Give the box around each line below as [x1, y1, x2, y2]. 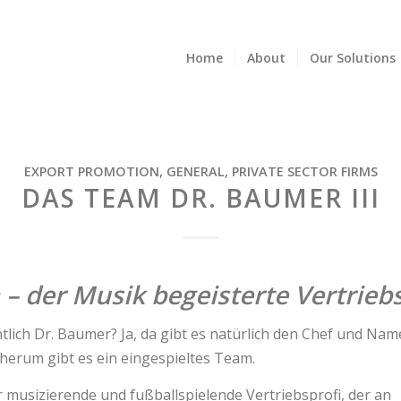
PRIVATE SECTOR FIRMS [231, 163, 378, 180]
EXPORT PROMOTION [23, 163, 159, 180]
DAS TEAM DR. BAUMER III [21, 181, 380, 215]
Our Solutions [310, 49, 396, 66]
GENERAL [166, 163, 225, 180]
